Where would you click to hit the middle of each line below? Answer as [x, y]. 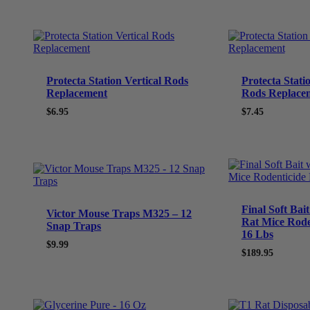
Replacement [77, 93]
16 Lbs [257, 234]
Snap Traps [74, 226]
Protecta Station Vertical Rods [118, 81]
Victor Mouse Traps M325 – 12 [119, 213]
